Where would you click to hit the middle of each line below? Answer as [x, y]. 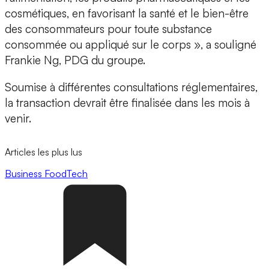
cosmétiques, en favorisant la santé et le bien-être [127, 14]
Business [25, 173]
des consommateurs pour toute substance [108, 29]
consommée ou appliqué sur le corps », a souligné [131, 45]
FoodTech [66, 173]
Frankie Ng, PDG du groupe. [77, 60]
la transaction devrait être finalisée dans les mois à [127, 103]
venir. [18, 119]
